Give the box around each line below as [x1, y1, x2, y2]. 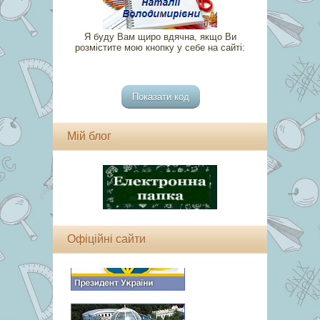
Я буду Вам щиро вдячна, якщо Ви [84, 31, 236, 43]
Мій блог [67, 130, 111, 143]
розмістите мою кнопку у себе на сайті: [75, 42, 245, 54]
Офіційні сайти [67, 233, 146, 246]
